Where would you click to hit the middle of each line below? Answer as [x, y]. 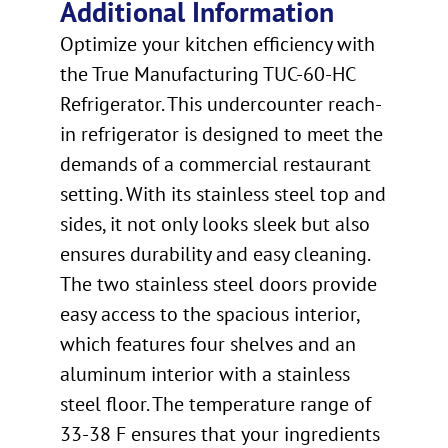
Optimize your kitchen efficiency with [217, 44]
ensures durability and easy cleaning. [214, 254]
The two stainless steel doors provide [218, 284]
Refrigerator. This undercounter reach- [221, 104]
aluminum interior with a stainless [205, 374]
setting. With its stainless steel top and [223, 194]
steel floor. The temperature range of [215, 404]
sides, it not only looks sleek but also [215, 224]
